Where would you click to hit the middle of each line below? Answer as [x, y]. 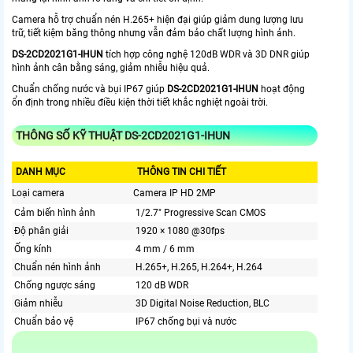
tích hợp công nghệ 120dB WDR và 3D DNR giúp [208, 55]
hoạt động [282, 89]
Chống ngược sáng [55, 286]
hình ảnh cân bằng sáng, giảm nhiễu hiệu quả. [111, 68]
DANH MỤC [41, 172]
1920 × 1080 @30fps [180, 231]
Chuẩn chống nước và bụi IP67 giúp [89, 89]
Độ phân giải [41, 231]
